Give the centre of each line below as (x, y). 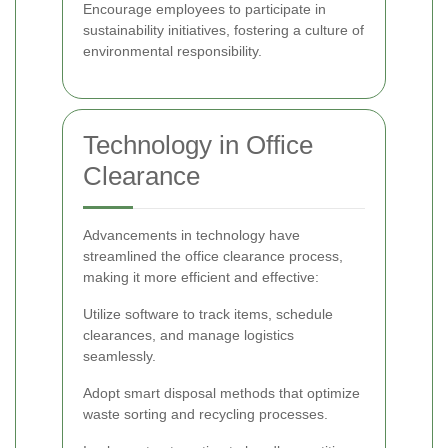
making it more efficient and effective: (201, 276)
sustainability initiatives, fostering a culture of (223, 29)
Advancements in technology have (191, 234)
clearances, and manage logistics (188, 334)
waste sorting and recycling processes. (205, 413)
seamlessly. (119, 355)
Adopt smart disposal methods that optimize (221, 392)
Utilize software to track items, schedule (208, 313)
